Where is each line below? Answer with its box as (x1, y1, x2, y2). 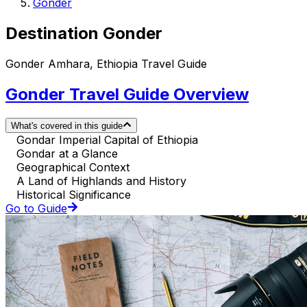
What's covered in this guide (11, 120, 123, 131)
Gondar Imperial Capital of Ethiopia (16, 132, 198, 147)
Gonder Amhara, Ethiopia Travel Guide (5, 56, 207, 71)
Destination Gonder (5, 23, 162, 43)
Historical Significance (16, 187, 131, 201)
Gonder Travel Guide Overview (5, 84, 249, 104)
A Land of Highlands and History (16, 173, 186, 188)
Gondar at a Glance (16, 146, 118, 160)
